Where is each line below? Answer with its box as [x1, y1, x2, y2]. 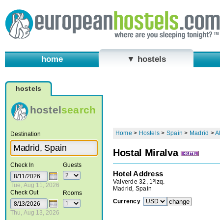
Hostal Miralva [113, 147, 178, 159]
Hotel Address [113, 169, 164, 178]
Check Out [10, 189, 38, 196]
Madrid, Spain [113, 185, 152, 192]
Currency [113, 198, 140, 205]
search [61, 104, 96, 115]
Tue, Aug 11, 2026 [10, 181, 59, 189]
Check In [10, 161, 34, 168]
